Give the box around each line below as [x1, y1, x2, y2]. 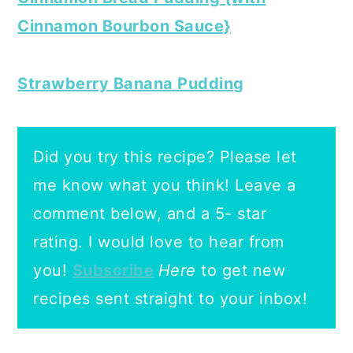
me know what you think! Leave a [33, 175, 296, 195]
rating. [33, 232, 89, 251]
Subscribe [72, 260, 154, 280]
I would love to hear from [88, 232, 284, 251]
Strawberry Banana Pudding [17, 73, 244, 93]
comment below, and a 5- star [33, 203, 267, 223]
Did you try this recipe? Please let [33, 147, 297, 166]
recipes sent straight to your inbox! [33, 288, 308, 308]
